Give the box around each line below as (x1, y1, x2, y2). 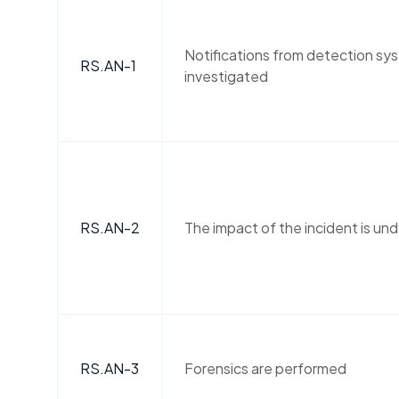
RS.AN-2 (80, 218, 140, 237)
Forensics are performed (184, 359, 346, 378)
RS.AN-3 (80, 359, 139, 378)
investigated (184, 67, 268, 85)
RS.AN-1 (80, 56, 136, 75)
